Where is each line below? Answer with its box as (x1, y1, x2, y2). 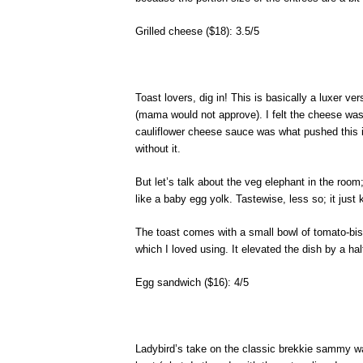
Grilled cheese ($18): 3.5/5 (135, 25, 259, 37)
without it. (135, 143, 181, 155)
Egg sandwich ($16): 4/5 (135, 276, 249, 288)
